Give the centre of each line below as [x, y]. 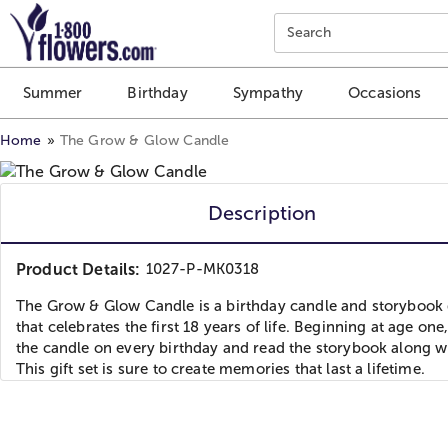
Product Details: [78, 269]
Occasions [385, 93]
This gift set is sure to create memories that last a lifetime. [220, 368]
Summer [52, 93]
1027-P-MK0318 [202, 268]
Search [309, 32]
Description [262, 212]
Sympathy [268, 93]
